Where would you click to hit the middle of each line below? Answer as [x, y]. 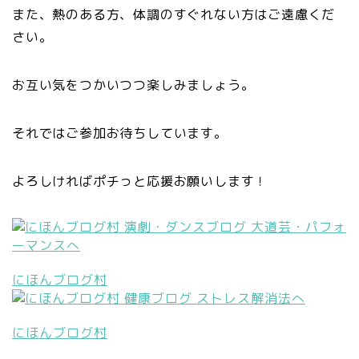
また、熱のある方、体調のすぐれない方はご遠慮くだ [174, 15]
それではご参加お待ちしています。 [120, 133]
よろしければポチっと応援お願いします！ [140, 182]
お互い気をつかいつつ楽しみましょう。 [133, 85]
